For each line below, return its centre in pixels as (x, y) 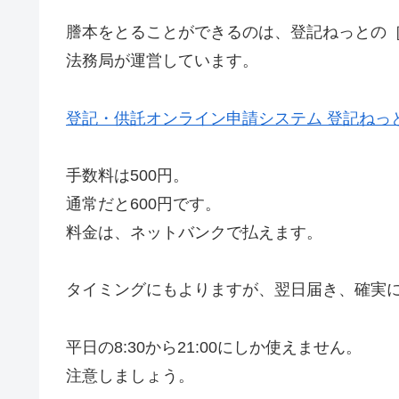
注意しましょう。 (130, 375)
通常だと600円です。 (143, 204)
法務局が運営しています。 (162, 61)
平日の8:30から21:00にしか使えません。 (214, 347)
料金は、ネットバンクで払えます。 (194, 233)
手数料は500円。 (127, 176)
